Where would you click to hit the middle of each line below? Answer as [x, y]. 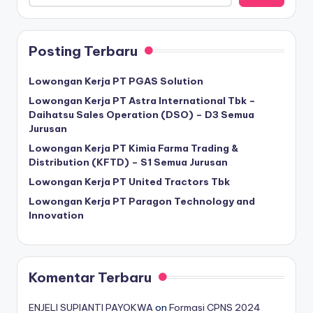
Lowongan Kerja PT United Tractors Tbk [129, 181]
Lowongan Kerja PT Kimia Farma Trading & [134, 148]
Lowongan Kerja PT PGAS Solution [116, 81]
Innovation [56, 215]
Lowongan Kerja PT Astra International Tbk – [142, 100]
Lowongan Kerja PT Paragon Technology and [142, 201]
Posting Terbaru [83, 51]
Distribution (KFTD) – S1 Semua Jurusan [128, 162]
